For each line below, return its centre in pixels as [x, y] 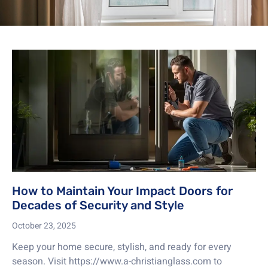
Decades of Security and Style [98, 205]
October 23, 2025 [44, 226]
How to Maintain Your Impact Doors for [122, 191]
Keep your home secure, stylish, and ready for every [122, 247]
